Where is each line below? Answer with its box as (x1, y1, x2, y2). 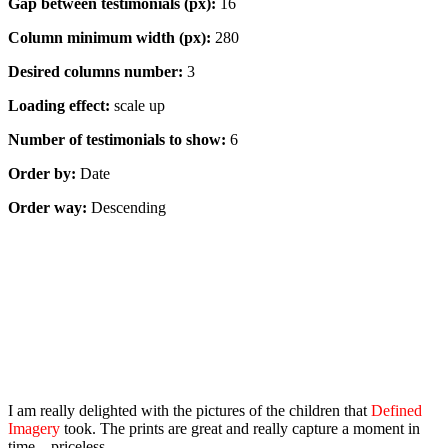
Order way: (8, 198, 87, 216)
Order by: (8, 164, 76, 182)
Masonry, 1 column (8, 322, 130, 340)
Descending (87, 198, 166, 216)
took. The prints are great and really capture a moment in (60, 419, 420, 437)
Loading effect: (8, 96, 110, 114)
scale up (110, 96, 165, 114)
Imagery (8, 419, 60, 437)
